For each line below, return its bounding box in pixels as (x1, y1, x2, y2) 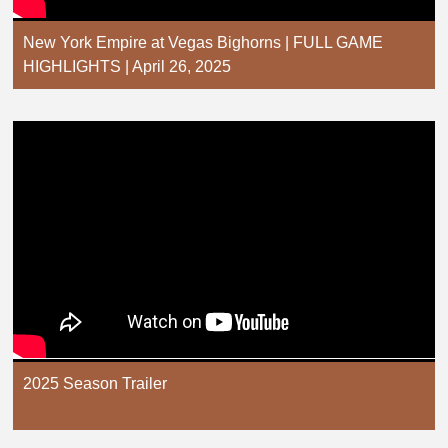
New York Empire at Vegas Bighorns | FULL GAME (23, 34, 383, 52)
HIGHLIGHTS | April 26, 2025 (23, 58, 231, 76)
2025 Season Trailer (23, 374, 167, 392)
